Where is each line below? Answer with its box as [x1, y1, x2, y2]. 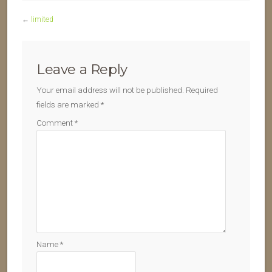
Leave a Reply [36, 61, 127, 78]
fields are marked [36, 100, 101, 109]
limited [31, 15, 53, 24]
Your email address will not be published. [36, 85, 184, 95]
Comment [36, 118, 75, 127]
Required [186, 85, 218, 95]
